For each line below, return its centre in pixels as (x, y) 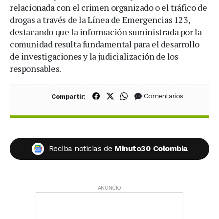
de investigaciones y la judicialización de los (94, 56)
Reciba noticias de (81, 148)
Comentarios (164, 96)
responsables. (35, 68)
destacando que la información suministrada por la (106, 32)
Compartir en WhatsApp (169, 96)
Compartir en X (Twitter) (154, 96)
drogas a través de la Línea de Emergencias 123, (100, 19)
